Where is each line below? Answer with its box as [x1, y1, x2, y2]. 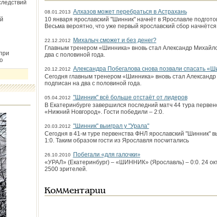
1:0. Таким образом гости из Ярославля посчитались [44, 137, 189, 144]
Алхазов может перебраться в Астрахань [73, 8, 187, 15]
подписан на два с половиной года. [44, 80, 141, 87]
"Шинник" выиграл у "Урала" [73, 123, 149, 129]
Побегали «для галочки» [73, 151, 140, 158]
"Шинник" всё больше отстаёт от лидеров [73, 94, 187, 101]
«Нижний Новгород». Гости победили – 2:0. [44, 108, 164, 115]
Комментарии [44, 187, 106, 195]
